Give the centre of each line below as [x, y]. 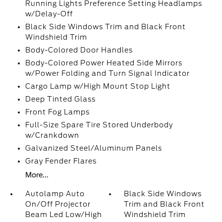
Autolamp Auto [55, 194]
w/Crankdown [52, 135]
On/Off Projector [58, 204]
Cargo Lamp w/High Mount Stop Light [98, 86]
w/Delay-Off [49, 14]
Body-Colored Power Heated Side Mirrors [104, 63]
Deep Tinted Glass [60, 99]
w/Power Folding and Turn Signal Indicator [107, 73]
